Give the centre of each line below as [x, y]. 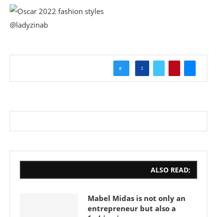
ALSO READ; [170, 170]
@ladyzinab [29, 25]
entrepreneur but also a [132, 208]
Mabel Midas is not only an [137, 198]
